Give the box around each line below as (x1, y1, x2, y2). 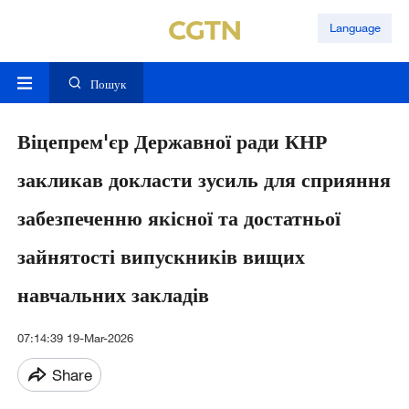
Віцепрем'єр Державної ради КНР (16, 129, 327, 154)
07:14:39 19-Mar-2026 (16, 330, 133, 346)
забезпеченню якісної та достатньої (16, 205, 341, 231)
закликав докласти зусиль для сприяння (16, 167, 391, 193)
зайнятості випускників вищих (16, 244, 305, 269)
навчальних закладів (16, 282, 209, 308)
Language (329, 20, 381, 36)
